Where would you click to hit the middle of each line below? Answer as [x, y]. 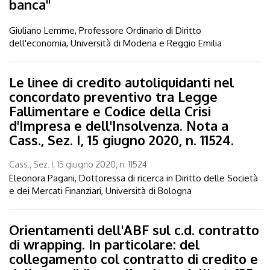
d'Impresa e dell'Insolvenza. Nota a [119, 125]
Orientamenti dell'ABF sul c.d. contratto [134, 229]
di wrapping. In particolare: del [104, 244]
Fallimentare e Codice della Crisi [110, 111]
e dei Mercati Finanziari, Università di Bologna [100, 190]
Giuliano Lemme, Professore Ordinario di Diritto [105, 30]
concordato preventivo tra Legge [113, 96]
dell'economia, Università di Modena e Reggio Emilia [115, 43]
